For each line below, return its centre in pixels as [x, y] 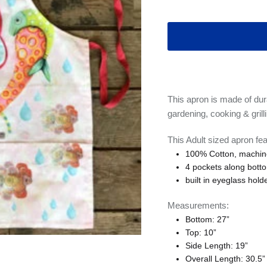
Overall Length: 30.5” [225, 259]
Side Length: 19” [216, 246]
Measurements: [198, 206]
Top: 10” [201, 233]
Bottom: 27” [207, 220]
